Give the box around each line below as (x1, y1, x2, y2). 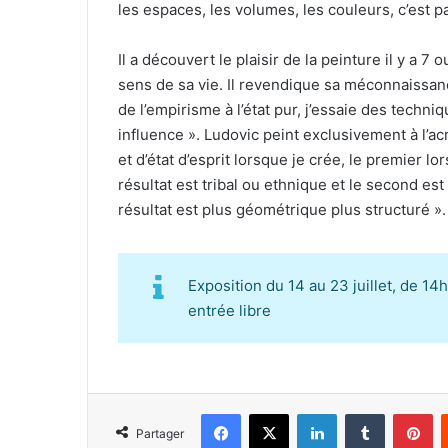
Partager (136, 425, 184, 441)
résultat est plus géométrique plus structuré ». (118, 200, 446, 220)
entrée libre (188, 300, 271, 320)
